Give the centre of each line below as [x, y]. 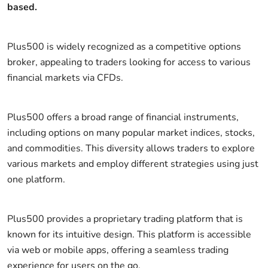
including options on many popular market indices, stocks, [131, 133]
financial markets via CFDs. [65, 77]
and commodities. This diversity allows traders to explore [131, 148]
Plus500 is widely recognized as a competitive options [124, 46]
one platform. [36, 179]
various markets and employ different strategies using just [133, 164]
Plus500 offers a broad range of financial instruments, [123, 117]
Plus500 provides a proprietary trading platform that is [125, 219]
